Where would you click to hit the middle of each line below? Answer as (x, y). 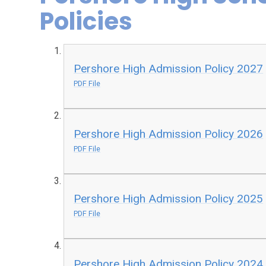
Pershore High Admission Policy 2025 (169, 199)
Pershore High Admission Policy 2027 (169, 69)
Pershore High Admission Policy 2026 (169, 134)
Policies (86, 21)
